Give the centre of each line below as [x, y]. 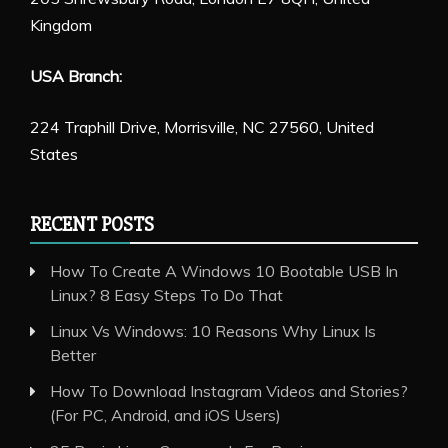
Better [73, 354]
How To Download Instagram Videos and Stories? [229, 390]
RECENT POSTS [92, 224]
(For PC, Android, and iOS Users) [165, 414]
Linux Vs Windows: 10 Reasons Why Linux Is [213, 330]
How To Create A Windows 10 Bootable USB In [224, 270]
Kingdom [61, 24]
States [54, 153]
